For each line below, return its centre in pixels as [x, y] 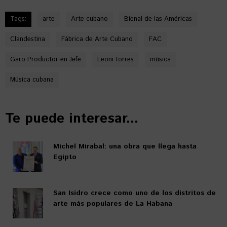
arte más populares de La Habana [113, 204]
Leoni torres [116, 60]
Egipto [65, 157]
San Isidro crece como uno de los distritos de [135, 193]
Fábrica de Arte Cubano [97, 39]
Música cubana [32, 80]
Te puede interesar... [72, 119]
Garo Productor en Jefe [46, 60]
